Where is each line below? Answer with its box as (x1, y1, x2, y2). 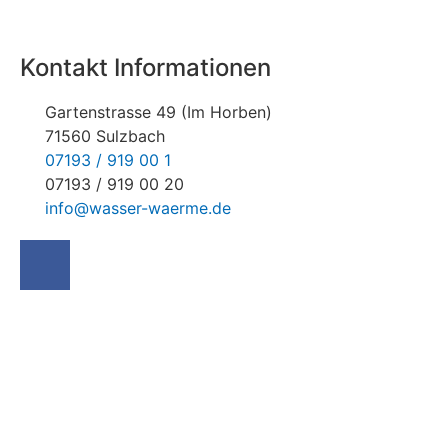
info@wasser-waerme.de (45, 197, 231, 218)
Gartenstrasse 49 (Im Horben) (45, 101, 272, 122)
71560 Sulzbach (45, 125, 165, 146)
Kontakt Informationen (20, 52, 271, 82)
